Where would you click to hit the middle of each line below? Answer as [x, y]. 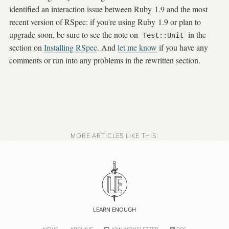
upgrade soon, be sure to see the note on [75, 35]
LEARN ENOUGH [114, 210]
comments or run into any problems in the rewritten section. [105, 60]
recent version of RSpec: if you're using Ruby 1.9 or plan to [105, 22]
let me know [137, 48]
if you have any [182, 48]
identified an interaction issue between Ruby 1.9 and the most [108, 9]
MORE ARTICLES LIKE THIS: [114, 136]
